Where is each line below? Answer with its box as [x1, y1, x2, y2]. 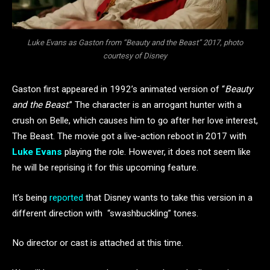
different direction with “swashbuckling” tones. [12, 207, 198, 219]
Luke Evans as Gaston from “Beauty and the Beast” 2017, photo [27, 38, 243, 48]
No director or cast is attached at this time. [12, 237, 183, 249]
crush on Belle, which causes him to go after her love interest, [12, 115, 258, 126]
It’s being [12, 192, 49, 203]
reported [49, 192, 83, 203]
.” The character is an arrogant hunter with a [68, 99, 242, 110]
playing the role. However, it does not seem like [62, 146, 251, 157]
